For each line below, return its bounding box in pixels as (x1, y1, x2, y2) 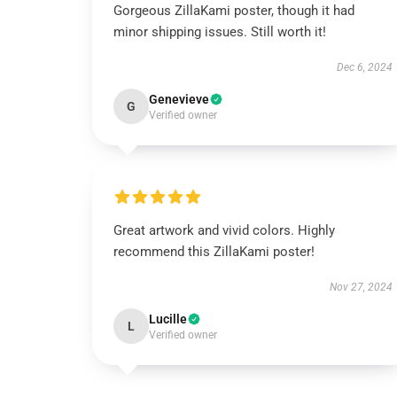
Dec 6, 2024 (336, 61, 393, 74)
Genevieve (149, 92, 209, 106)
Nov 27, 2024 (329, 281, 393, 293)
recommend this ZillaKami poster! (113, 244, 315, 260)
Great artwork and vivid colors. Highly (113, 222, 335, 238)
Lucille (149, 312, 187, 326)
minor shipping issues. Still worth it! (113, 24, 326, 40)
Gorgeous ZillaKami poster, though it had (113, 3, 354, 19)
